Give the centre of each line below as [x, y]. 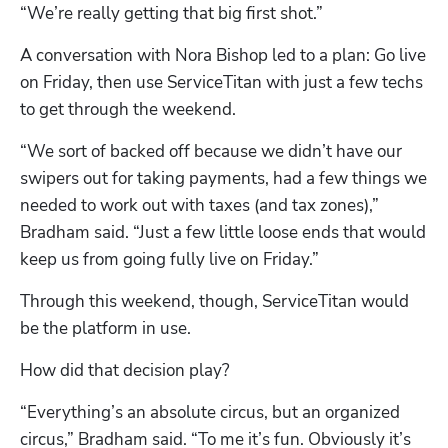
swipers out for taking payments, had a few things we [223, 178]
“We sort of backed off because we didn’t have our [211, 151]
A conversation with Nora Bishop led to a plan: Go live [223, 55]
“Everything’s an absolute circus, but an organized [210, 412]
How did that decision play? [125, 370]
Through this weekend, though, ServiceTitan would [214, 301]
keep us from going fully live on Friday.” [169, 259]
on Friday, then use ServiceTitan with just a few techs [221, 82]
